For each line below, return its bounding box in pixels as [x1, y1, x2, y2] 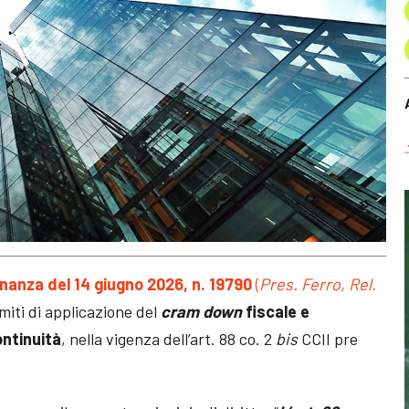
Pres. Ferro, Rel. [259, 273, 377, 294]
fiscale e [242, 300, 310, 321]
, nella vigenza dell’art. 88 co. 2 [61, 328, 277, 349]
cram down [161, 300, 243, 321]
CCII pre [298, 328, 359, 349]
